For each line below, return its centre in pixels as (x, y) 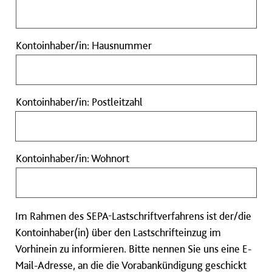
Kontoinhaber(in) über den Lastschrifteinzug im (118, 233)
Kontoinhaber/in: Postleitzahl (79, 102)
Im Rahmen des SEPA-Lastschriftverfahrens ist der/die (133, 216)
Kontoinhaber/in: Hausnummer (84, 46)
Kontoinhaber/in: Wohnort (73, 158)
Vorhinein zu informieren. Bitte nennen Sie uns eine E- (133, 249)
